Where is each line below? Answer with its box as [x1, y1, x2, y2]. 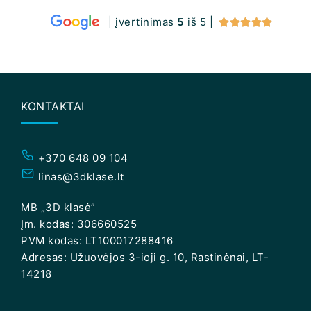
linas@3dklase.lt [35, 169, 124, 183]
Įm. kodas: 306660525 [21, 217, 137, 230]
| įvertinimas [108, 15, 177, 28]
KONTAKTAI [21, 99, 85, 113]
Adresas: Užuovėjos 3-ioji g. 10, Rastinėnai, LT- [21, 250, 269, 264]
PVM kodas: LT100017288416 [21, 233, 174, 247]
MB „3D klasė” [21, 200, 96, 214]
